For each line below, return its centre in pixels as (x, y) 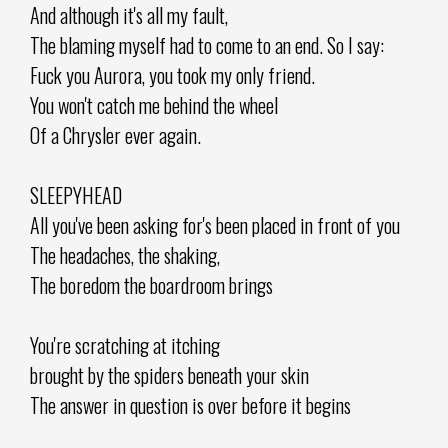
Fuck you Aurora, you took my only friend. (172, 74)
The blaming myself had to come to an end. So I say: (207, 44)
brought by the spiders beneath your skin (169, 374)
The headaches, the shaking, (125, 254)
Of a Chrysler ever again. (115, 134)
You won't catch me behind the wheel (154, 104)
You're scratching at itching (125, 344)
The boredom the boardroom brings (151, 284)
